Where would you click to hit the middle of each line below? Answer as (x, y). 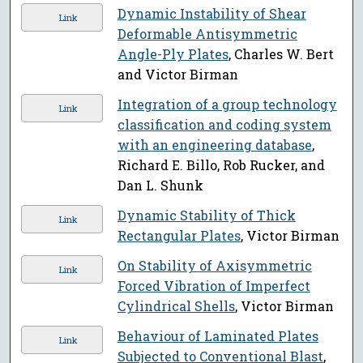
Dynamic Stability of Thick (206, 216)
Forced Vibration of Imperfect (214, 286)
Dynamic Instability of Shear (211, 14)
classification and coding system (224, 125)
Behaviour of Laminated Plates (218, 336)
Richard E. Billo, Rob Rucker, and (221, 165)
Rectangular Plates (179, 236)
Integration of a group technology (227, 105)
